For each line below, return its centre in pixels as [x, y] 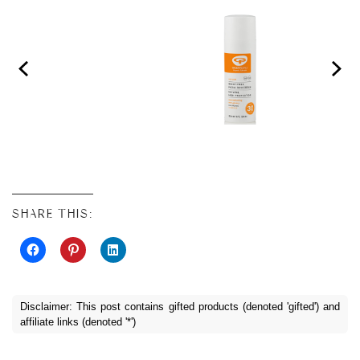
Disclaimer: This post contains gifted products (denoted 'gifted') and [180, 307]
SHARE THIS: [53, 214]
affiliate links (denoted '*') [78, 322]
